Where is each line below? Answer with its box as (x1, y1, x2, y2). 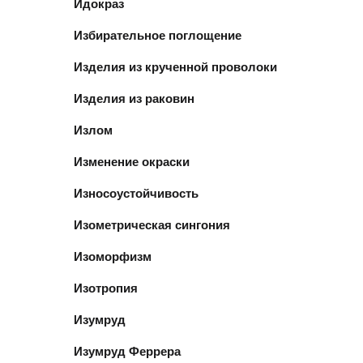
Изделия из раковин (74, 89, 194, 107)
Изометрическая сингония (74, 216, 230, 233)
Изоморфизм (74, 247, 152, 265)
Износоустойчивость (74, 184, 199, 202)
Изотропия (74, 279, 138, 297)
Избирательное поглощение (74, 26, 241, 44)
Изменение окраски (74, 152, 190, 170)
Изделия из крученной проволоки (74, 58, 277, 75)
